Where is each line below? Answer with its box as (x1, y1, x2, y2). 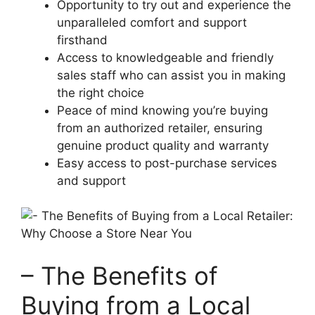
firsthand (57, 32, 108, 47)
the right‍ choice (57, 85, 144, 100)
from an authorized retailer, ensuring (57, 120, 262, 135)
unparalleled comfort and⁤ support (57, 15, 247, 30)
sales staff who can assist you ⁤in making (57, 67, 285, 82)
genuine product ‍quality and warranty (57, 138, 269, 153)
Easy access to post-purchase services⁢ (57, 155, 277, 170)
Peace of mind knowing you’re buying (57, 103, 268, 117)
